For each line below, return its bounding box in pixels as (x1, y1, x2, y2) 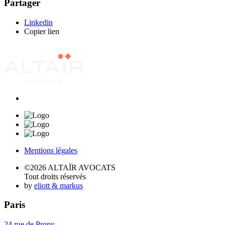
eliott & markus (34, 181, 83, 190)
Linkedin (24, 18, 53, 27)
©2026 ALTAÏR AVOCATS (24, 163, 116, 172)
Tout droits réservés (24, 172, 86, 181)
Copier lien (24, 27, 59, 36)
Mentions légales (24, 146, 77, 155)
